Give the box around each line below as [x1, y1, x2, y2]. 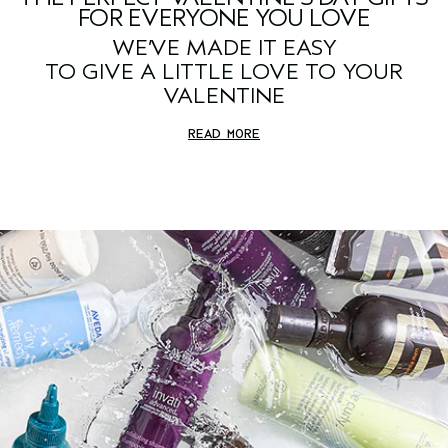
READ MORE [188, 125, 260, 143]
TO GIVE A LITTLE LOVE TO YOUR [45, 59, 403, 86]
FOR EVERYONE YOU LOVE [78, 4, 370, 33]
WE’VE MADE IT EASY [111, 35, 337, 62]
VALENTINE [163, 83, 285, 110]
